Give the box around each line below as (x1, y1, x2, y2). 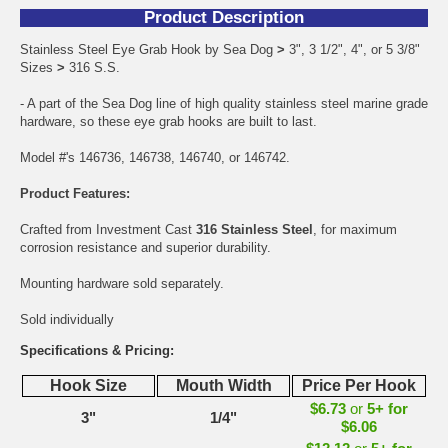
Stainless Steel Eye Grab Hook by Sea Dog (20, 41, 277, 57)
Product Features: (20, 185, 130, 201)
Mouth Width (175, 376, 272, 394)
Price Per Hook (302, 376, 416, 394)
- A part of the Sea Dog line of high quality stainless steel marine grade (20, 95, 428, 111)
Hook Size (50, 376, 127, 394)
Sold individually (20, 311, 114, 327)
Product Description (144, 7, 304, 27)
